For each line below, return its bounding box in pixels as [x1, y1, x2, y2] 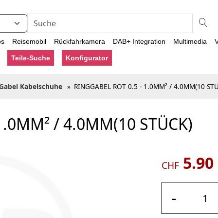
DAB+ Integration [113, 37, 165, 45]
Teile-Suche [11, 54, 50, 62]
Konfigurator [66, 54, 108, 62]
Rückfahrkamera [54, 37, 105, 45]
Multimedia [173, 37, 207, 45]
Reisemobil [12, 37, 46, 45]
